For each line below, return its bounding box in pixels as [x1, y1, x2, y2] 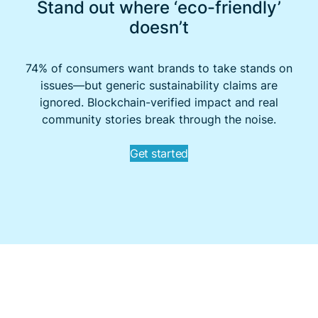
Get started [130, 145, 188, 161]
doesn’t [128, 14, 189, 39]
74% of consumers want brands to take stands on [25, 60, 292, 76]
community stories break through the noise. [41, 111, 276, 127]
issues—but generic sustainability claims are [40, 77, 278, 93]
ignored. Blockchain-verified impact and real [39, 94, 278, 110]
